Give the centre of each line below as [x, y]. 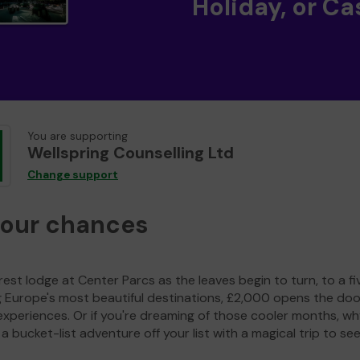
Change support [73, 175]
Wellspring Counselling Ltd [131, 153]
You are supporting [78, 137]
